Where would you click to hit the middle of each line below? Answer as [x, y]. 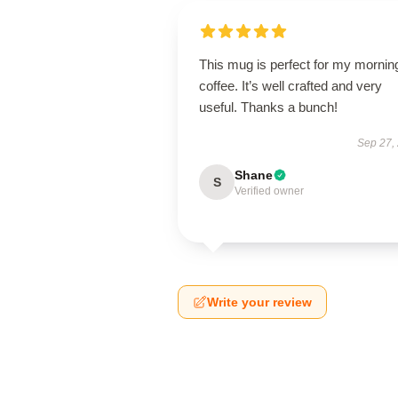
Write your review [259, 302]
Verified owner [269, 191]
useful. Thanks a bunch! [268, 107]
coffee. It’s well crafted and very [291, 86]
